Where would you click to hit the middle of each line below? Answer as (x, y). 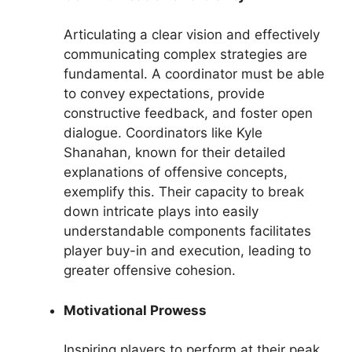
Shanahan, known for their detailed (175, 152)
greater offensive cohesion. (150, 270)
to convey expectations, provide (164, 93)
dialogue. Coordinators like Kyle (163, 133)
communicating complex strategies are (185, 54)
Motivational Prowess (135, 310)
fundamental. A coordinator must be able (194, 74)
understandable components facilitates (187, 231)
